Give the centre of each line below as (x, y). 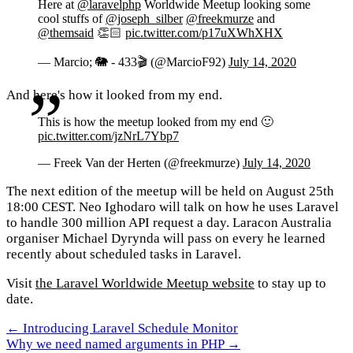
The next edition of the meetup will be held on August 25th (170, 191)
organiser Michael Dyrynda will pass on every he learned (166, 239)
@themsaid (66, 32)
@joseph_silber (144, 18)
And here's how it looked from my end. (114, 95)
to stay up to (290, 284)
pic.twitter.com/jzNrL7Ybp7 (108, 136)
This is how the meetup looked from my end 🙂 (156, 122)
